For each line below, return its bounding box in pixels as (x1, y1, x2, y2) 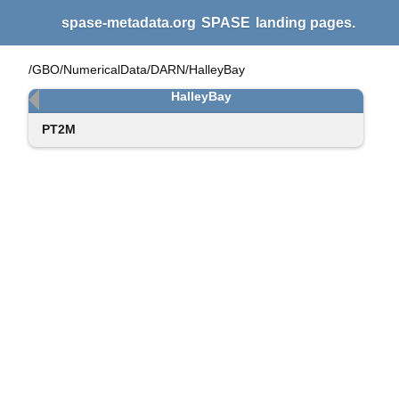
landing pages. (252, 15, 355, 30)
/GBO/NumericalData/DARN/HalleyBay (28, 62, 245, 77)
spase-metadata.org (61, 15, 199, 30)
